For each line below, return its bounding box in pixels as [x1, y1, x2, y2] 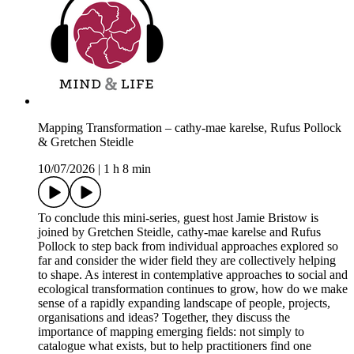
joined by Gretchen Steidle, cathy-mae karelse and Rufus [38, 225, 321, 239]
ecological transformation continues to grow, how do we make [38, 282, 348, 296]
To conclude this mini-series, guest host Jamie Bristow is [38, 211, 318, 225]
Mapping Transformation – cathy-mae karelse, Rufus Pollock [38, 121, 341, 135]
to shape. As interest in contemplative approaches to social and [38, 268, 348, 282]
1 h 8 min [104, 162, 151, 176]
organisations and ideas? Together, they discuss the [38, 311, 290, 325]
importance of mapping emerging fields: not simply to [38, 325, 304, 339]
